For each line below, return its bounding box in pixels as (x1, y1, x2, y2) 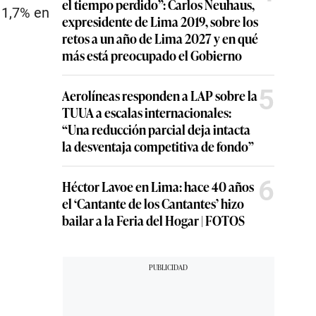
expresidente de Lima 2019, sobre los (62, 11, 258, 30)
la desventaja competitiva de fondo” (62, 136, 254, 155)
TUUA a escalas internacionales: (62, 102, 231, 121)
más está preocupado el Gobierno (62, 45, 242, 64)
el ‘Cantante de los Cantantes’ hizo (62, 193, 244, 212)
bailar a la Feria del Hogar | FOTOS (62, 210, 245, 229)
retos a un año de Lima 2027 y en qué (62, 28, 258, 47)
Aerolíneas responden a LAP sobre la (62, 85, 257, 104)
